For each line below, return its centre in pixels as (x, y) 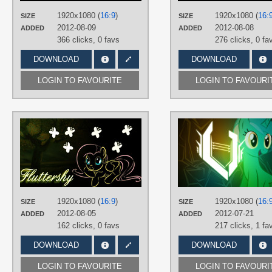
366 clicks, (77, 40)
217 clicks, (235, 226)
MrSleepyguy (174, 140)
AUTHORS (169, 124)
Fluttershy (168, 169)
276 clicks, (235, 40)
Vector (220, 169)
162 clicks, (77, 226)
